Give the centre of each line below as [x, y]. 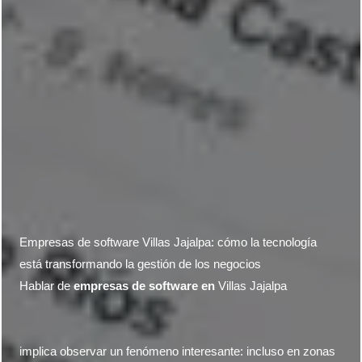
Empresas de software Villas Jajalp [112, 242]
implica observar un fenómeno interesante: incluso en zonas [178, 351]
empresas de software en [145, 286]
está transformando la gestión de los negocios [141, 264]
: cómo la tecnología [264, 242]
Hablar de [47, 286]
